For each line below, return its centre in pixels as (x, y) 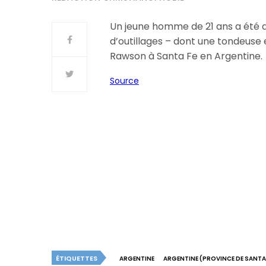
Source (124, 81)
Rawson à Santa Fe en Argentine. (186, 56)
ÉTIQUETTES (77, 258)
